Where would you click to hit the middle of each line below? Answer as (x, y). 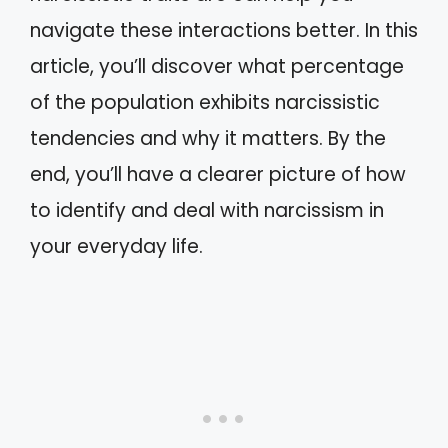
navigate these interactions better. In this (224, 30)
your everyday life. (116, 246)
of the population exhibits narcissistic (205, 102)
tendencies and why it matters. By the (208, 138)
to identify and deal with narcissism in (207, 210)
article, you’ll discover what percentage (217, 66)
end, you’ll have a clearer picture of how (218, 174)
